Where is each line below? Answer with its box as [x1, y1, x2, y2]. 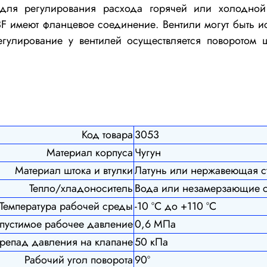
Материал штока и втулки [15, 162, 133, 178]
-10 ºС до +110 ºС [135, 198, 216, 214]
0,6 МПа [135, 216, 176, 232]
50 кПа [135, 234, 168, 250]
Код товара [82, 126, 133, 142]
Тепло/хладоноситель [29, 180, 133, 196]
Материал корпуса [46, 144, 133, 160]
